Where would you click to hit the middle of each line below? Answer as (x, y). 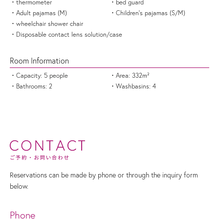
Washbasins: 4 (136, 86)
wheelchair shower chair (50, 24)
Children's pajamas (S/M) (151, 13)
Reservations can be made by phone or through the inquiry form (104, 175)
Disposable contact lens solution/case (69, 34)
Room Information (39, 61)
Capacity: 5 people (42, 76)
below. (19, 186)
